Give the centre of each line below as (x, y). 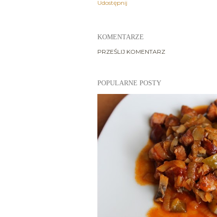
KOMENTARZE (120, 37)
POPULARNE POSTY (129, 83)
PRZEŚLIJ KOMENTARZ (131, 51)
